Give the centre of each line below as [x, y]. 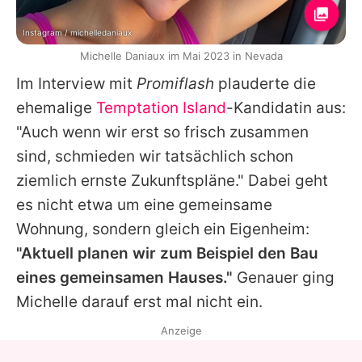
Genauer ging [284, 277]
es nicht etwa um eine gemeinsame [144, 204]
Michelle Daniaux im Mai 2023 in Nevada [181, 55]
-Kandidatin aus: [286, 107]
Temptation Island [161, 107]
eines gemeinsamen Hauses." [124, 277]
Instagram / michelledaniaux [77, 32]
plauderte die [265, 83]
